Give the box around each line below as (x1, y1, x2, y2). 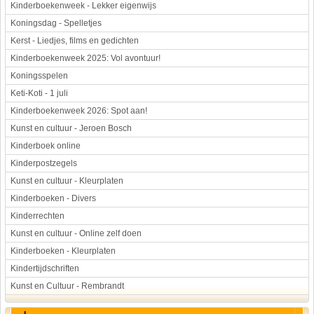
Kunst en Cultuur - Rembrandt (11, 281, 124, 291)
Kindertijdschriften (11, 264, 79, 273)
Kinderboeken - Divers (11, 193, 96, 203)
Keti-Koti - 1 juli (11, 88, 68, 98)
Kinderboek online (11, 141, 81, 151)
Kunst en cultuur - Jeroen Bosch (11, 123, 132, 133)
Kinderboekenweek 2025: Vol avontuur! (11, 53, 161, 63)
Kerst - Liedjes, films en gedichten (11, 36, 139, 46)
